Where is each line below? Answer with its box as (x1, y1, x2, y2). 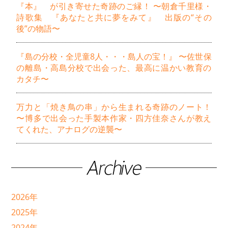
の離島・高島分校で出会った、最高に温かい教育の (16, 62, 212, 74)
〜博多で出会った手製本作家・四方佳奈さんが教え (16, 112, 212, 124)
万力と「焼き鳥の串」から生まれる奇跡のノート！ (16, 101, 212, 113)
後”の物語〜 (16, 23, 61, 35)
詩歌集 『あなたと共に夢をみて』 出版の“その (16, 12, 212, 23)
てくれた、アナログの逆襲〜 (16, 124, 123, 135)
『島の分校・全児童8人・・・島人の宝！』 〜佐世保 (16, 51, 212, 63)
